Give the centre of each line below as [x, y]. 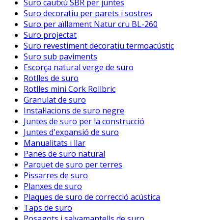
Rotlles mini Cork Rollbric [69, 89]
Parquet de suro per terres [73, 165]
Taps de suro [48, 208]
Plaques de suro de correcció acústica [92, 197]
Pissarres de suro [56, 176]
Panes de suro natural [64, 154]
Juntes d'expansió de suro [71, 132]
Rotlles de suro [51, 78]
